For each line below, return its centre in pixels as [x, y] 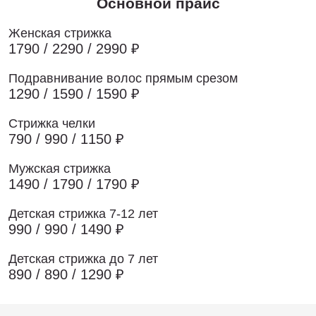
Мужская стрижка [60, 169]
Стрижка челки [52, 123]
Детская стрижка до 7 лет [83, 259]
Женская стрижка [60, 33]
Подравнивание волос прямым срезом [123, 78]
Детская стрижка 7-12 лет [83, 214]
